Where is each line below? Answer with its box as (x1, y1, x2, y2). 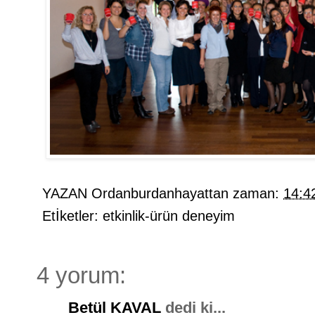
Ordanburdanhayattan (91, 185, 229, 201)
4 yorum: (37, 262, 126, 288)
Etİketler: (42, 207, 103, 224)
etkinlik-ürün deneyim (103, 207, 235, 224)
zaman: (233, 185, 283, 201)
